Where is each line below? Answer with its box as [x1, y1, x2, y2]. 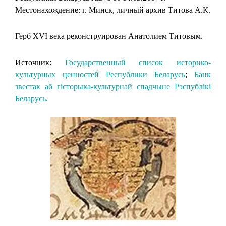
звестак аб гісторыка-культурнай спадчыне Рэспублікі [15, 82, 211, 91]
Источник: [15, 58, 65, 67]
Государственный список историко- [65, 58, 211, 67]
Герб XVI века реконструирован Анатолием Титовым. [15, 31, 203, 40]
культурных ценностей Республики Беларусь [15, 70, 185, 79]
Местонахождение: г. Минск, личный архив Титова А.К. [15, 5, 210, 14]
